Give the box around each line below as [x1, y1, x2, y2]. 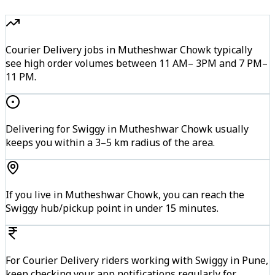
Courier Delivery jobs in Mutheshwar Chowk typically [6, 42, 252, 56]
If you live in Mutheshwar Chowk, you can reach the [6, 187, 244, 201]
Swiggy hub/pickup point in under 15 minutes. [6, 201, 219, 215]
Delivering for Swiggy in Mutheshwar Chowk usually [6, 122, 249, 136]
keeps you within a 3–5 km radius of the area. [6, 135, 215, 149]
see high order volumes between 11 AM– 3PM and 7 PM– [6, 56, 268, 70]
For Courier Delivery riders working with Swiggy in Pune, [6, 253, 268, 267]
